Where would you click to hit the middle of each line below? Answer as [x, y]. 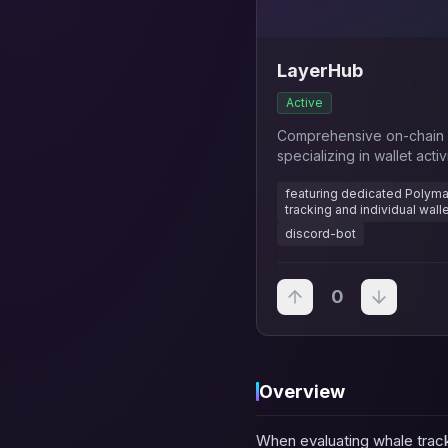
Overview [302, 391]
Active [304, 102]
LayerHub [320, 70]
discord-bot [320, 233]
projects [304, 175]
